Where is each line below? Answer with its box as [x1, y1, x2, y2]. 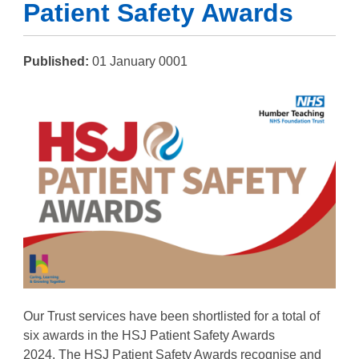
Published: [23, 54, 89, 68]
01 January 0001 [92, 54, 188, 68]
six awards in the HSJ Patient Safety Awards [23, 328, 275, 342]
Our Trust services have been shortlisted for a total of [23, 309, 320, 323]
